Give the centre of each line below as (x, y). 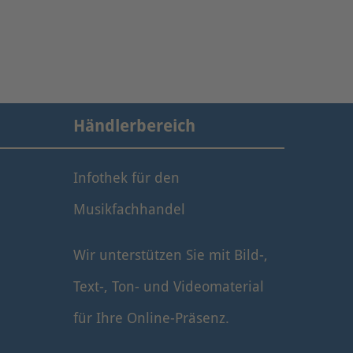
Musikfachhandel (130, 210)
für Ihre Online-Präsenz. (152, 318)
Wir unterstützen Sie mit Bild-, (171, 255)
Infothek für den (127, 178)
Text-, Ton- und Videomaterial (169, 287)
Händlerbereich (135, 126)
